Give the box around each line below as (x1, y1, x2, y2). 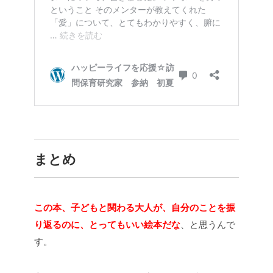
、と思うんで (180, 219, 235, 230)
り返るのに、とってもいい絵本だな (34, 219, 180, 230)
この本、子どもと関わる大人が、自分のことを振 (34, 202, 235, 213)
